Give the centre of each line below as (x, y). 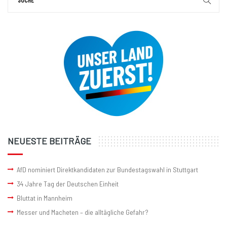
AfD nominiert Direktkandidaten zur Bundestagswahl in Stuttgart (107, 170)
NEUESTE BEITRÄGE (49, 141)
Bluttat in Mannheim (45, 198)
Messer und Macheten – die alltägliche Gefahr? (83, 212)
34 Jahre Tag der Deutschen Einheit (68, 184)
